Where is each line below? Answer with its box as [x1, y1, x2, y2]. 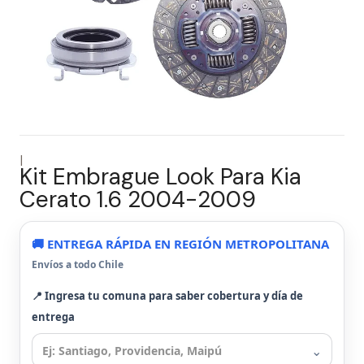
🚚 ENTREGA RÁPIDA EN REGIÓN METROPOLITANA [32, 236, 329, 252]
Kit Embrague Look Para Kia [19, 162, 301, 192]
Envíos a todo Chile [32, 258, 123, 271]
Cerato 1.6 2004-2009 [19, 184, 256, 214]
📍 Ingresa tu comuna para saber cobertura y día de [32, 288, 303, 303]
